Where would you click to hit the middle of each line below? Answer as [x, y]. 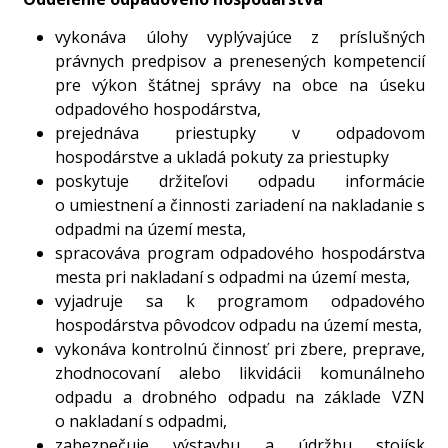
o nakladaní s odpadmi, [141, 420]
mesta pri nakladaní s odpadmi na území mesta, [233, 276]
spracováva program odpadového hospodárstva [240, 252]
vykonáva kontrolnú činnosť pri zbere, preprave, [240, 348]
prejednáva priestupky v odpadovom [240, 132]
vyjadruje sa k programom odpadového [240, 300]
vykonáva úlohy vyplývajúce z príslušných [240, 36]
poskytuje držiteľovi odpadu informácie [240, 180]
